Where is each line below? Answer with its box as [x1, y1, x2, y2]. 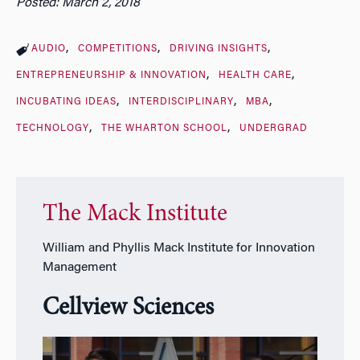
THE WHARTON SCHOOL [100, 123, 227, 133]
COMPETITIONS [77, 43, 157, 54]
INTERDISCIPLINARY [128, 96, 234, 107]
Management [42, 261, 117, 275]
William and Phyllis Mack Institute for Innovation [42, 242, 315, 256]
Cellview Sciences [42, 297, 214, 321]
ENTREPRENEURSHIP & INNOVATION [16, 70, 207, 80]
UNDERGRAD [239, 123, 308, 133]
